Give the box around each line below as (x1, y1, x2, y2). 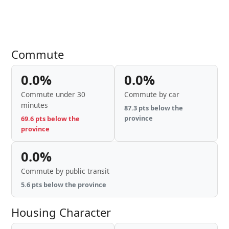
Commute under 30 (21, 89, 85, 99)
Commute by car (124, 89, 179, 99)
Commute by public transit (21, 166, 109, 176)
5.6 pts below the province (21, 180, 106, 189)
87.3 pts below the (124, 103, 183, 112)
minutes (21, 100, 48, 110)
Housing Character (11, 204, 111, 220)
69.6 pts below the (21, 114, 80, 123)
